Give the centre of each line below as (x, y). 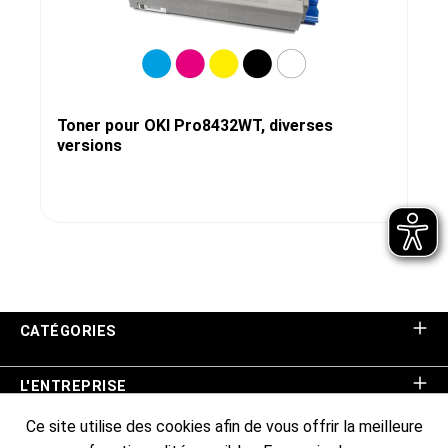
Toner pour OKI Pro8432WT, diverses (195, 125)
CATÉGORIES (68, 331)
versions (89, 145)
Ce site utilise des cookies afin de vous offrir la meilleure (224, 427)
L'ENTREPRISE (73, 386)
